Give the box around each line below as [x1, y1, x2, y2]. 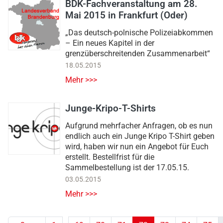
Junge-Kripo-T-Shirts [65, 103, 156, 114]
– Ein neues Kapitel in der [65, 38, 154, 48]
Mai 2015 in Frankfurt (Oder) [65, 9, 188, 21]
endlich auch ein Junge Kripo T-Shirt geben [65, 131, 215, 141]
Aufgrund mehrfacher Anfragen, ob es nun [65, 121, 213, 131]
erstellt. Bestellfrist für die [65, 152, 154, 162]
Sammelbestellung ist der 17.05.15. [65, 163, 189, 173]
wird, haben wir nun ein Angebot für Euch [65, 142, 209, 152]
